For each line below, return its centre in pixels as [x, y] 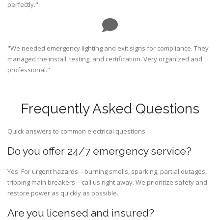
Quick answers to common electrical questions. [77, 131]
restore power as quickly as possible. [63, 193]
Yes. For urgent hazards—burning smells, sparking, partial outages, [107, 172]
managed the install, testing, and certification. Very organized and [105, 59]
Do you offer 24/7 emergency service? [99, 151]
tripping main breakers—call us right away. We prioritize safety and [107, 182]
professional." [29, 70]
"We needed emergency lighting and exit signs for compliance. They [108, 48]
